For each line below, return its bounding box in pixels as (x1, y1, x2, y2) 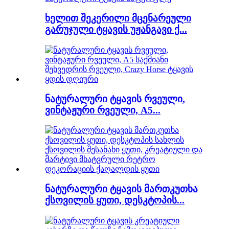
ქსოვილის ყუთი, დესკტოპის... (45, 194, 185, 205)
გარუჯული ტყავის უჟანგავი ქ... (45, 24, 187, 35)
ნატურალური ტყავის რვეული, (45, 93, 185, 104)
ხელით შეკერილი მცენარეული (45, 13, 191, 24)
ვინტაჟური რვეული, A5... (45, 104, 161, 116)
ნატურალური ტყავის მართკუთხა (45, 183, 198, 194)
